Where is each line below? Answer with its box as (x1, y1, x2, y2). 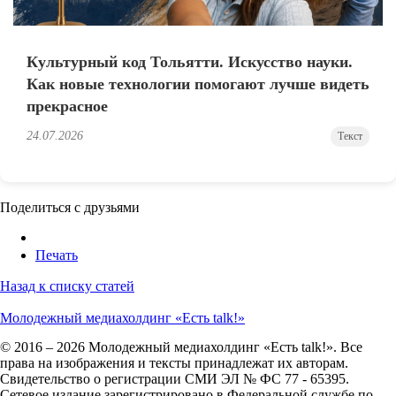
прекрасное (27, 96, 108, 115)
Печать (35, 247, 78, 263)
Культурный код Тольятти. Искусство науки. (27, 52, 353, 71)
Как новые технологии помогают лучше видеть (27, 74, 369, 93)
